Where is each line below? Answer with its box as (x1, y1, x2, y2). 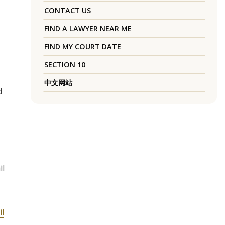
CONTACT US (44, 6, 91, 16)
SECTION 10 (44, 60, 85, 70)
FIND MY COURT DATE (44, 42, 121, 52)
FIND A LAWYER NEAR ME (44, 24, 132, 34)
